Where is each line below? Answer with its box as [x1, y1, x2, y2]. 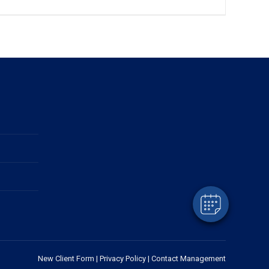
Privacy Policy [100, 254, 146, 263]
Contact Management [151, 254, 226, 263]
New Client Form [38, 254, 94, 263]
